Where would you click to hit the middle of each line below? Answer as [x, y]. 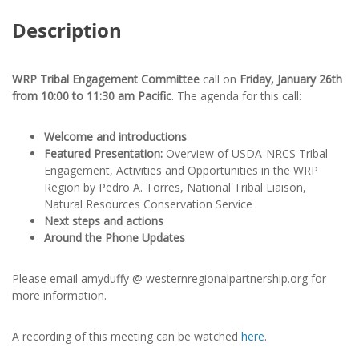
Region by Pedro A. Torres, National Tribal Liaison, [175, 187]
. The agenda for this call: [236, 96]
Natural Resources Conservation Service [148, 204]
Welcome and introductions [115, 137]
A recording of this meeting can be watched [127, 336]
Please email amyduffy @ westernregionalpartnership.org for [169, 278]
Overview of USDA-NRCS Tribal [247, 153]
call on [221, 79]
